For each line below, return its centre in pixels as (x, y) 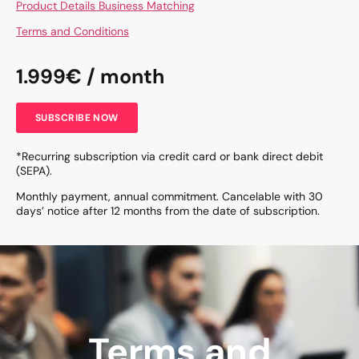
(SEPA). (34, 170)
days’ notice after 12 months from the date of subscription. (168, 210)
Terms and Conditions (73, 32)
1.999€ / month (90, 76)
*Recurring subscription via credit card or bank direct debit (169, 156)
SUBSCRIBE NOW (77, 117)
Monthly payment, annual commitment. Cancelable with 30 (169, 196)
